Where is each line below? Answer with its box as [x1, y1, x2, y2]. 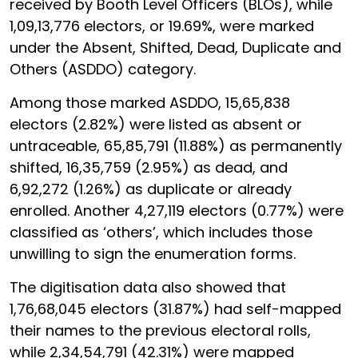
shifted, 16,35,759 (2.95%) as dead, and [10, 157, 288, 177]
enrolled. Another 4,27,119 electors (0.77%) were [10, 201, 344, 221]
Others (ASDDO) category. [10, 59, 196, 79]
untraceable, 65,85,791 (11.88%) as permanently [10, 136, 342, 156]
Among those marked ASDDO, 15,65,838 [10, 93, 290, 113]
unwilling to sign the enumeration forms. [10, 244, 296, 264]
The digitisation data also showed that [10, 277, 286, 297]
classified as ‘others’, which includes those [10, 222, 312, 242]
